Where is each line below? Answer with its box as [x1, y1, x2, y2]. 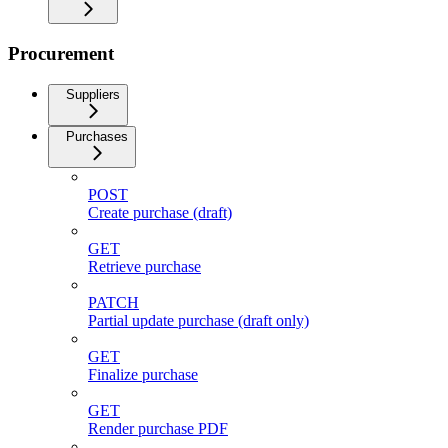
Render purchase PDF [88, 419, 228, 437]
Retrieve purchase [88, 257, 201, 275]
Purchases [66, 128, 128, 144]
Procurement [8, 42, 114, 64]
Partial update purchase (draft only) [88, 311, 309, 329]
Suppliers [66, 86, 120, 102]
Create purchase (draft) [88, 203, 232, 221]
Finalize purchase [88, 365, 198, 383]
